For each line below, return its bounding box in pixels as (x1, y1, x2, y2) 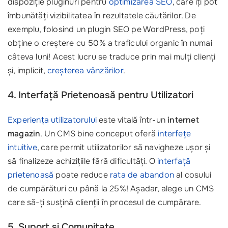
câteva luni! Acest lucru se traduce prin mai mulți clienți (8, 51, 216, 62)
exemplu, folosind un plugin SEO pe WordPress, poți (8, 24, 205, 35)
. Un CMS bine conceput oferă (40, 128, 158, 139)
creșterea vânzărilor (47, 65, 123, 76)
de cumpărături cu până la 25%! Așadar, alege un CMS (8, 183, 214, 194)
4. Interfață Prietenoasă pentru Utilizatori (8, 89, 193, 101)
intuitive (8, 142, 37, 153)
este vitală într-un (97, 115, 168, 125)
